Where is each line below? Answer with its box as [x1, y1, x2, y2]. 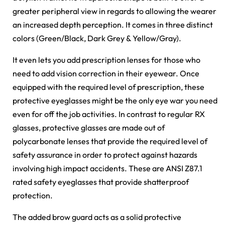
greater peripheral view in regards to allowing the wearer [13, 6, 216, 17]
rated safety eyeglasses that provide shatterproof [13, 177, 189, 187]
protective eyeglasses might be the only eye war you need [13, 95, 217, 106]
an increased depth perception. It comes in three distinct [13, 20, 213, 30]
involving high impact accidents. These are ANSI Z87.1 [13, 163, 202, 174]
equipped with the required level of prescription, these [13, 82, 204, 92]
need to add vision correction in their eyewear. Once [13, 68, 199, 79]
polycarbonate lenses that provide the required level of [13, 136, 207, 147]
